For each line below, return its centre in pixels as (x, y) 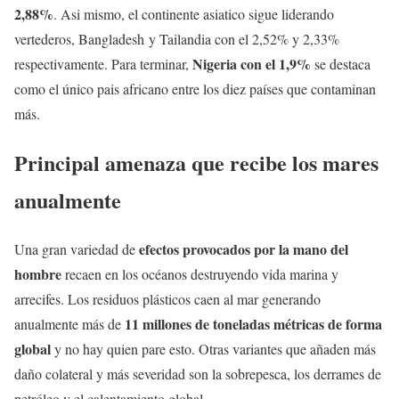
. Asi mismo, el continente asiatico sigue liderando (194, 13)
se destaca (342, 63)
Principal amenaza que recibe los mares (196, 162)
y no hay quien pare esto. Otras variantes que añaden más (213, 348)
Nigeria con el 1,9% (253, 63)
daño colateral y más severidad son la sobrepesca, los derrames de (198, 373)
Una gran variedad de (77, 248)
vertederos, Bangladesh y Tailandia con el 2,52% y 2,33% (177, 38)
